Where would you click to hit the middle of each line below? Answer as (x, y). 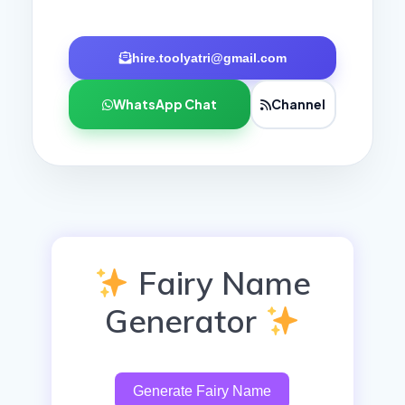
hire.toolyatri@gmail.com (209, 58)
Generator (184, 321)
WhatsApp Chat (165, 104)
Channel (299, 104)
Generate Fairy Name (202, 391)
